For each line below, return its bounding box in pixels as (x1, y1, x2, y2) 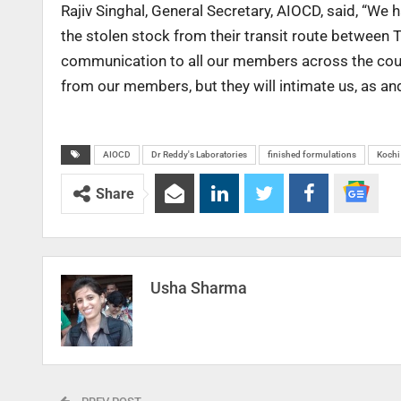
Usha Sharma (150, 278, 247, 298)
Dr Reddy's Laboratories (151, 149, 247, 160)
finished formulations (268, 149, 356, 160)
